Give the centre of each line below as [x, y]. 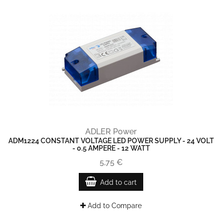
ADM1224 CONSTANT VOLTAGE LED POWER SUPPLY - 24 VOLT [111, 141]
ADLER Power [111, 132]
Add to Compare [114, 206]
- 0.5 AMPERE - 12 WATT [111, 148]
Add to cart [118, 182]
